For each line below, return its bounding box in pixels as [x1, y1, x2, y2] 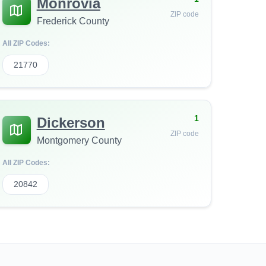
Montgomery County [36, 135, 122, 145]
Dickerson [36, 115, 105, 131]
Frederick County [36, 16, 109, 26]
